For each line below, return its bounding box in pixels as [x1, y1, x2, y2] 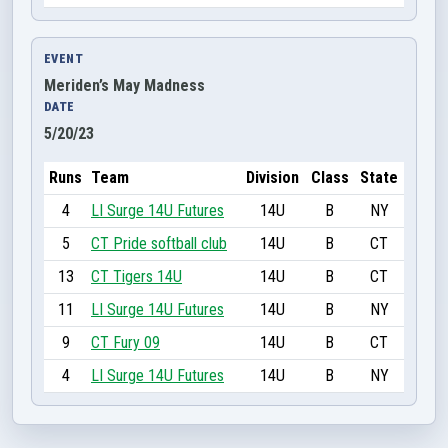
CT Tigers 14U [91, 267, 182, 286]
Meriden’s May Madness [44, 76, 205, 95]
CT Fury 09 [91, 333, 160, 352]
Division [246, 168, 299, 187]
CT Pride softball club [91, 234, 227, 253]
